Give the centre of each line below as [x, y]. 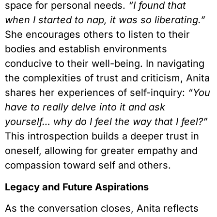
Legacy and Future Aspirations [77, 187]
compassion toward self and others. [91, 165]
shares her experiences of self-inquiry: [96, 93]
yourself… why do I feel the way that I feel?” [106, 122]
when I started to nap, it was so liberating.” [105, 20]
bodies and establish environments [86, 49]
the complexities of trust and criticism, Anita [107, 78]
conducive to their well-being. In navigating [105, 64]
